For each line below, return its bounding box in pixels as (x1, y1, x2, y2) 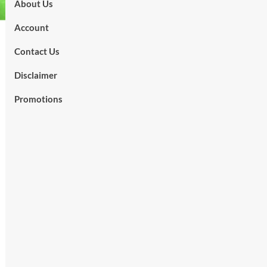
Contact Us (14, 46, 60, 57)
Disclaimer (14, 70, 57, 81)
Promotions (14, 94, 63, 105)
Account (14, 22, 49, 33)
